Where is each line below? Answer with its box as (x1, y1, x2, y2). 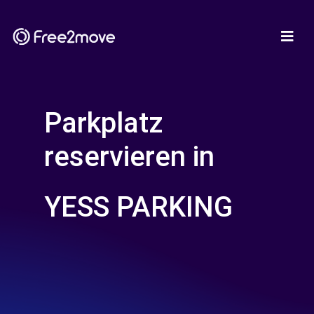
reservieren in (44, 140, 214, 173)
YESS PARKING (44, 191, 233, 224)
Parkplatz (44, 107, 163, 139)
